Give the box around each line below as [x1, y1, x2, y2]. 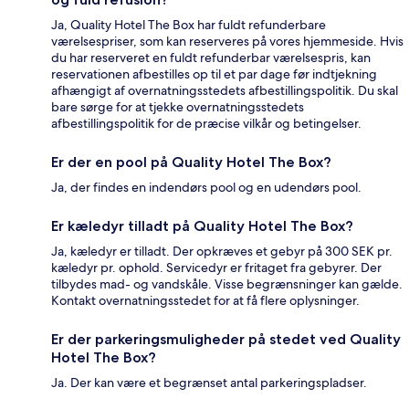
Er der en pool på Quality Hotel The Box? [51, 153, 331, 172]
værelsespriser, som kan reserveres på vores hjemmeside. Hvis [51, 33, 404, 50]
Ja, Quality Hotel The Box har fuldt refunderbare [51, 16, 326, 34]
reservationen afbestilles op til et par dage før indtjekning [51, 66, 377, 83]
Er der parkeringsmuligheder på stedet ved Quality [51, 330, 401, 349]
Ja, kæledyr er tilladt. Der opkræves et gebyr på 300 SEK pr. [51, 243, 393, 260]
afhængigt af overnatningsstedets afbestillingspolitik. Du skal [51, 82, 398, 100]
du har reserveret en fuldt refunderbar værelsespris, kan [51, 49, 371, 67]
